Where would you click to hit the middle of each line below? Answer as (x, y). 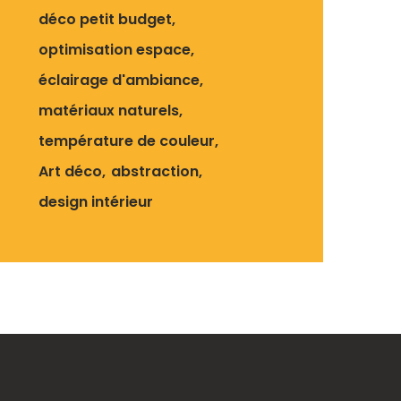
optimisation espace (115, 50)
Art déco (70, 171)
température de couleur (127, 141)
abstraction (155, 171)
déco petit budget (105, 19)
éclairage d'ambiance (119, 80)
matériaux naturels (109, 111)
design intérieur (96, 202)
